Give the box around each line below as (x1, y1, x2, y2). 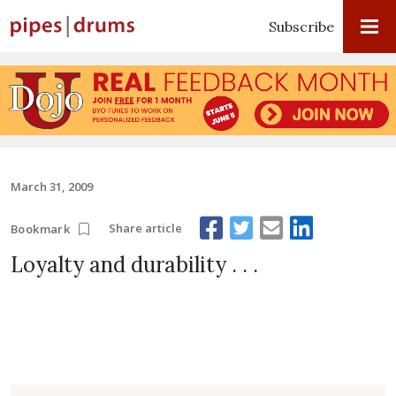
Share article (109, 220, 183, 237)
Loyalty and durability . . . (11, 250, 258, 278)
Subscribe (269, 18, 334, 35)
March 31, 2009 (11, 178, 93, 194)
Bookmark (11, 220, 71, 237)
